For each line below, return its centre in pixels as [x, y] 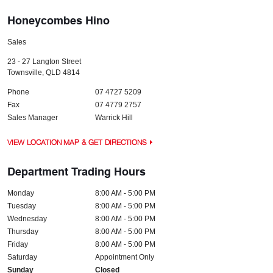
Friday [18, 244]
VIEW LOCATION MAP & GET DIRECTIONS [77, 142]
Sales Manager [33, 118]
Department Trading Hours [76, 171]
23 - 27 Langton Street [44, 62]
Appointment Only [125, 257]
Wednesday [27, 219]
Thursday [23, 232]
